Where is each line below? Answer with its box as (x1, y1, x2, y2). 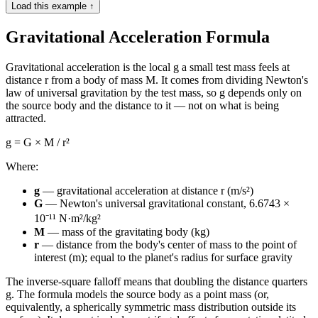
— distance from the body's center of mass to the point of (39, 238, 297, 251)
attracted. (6, 111, 46, 124)
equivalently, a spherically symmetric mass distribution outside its (6, 300, 296, 313)
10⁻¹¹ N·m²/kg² (34, 212, 101, 224)
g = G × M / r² (6, 136, 70, 148)
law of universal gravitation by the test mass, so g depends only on (6, 86, 302, 99)
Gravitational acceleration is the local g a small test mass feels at (6, 60, 290, 73)
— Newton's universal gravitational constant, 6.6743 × (43, 197, 290, 209)
